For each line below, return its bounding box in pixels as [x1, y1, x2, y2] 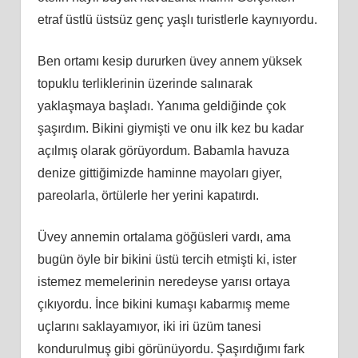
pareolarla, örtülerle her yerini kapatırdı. [37, 188, 259, 202]
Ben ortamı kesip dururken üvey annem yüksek [37, 54, 302, 68]
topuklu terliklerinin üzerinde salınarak [37, 76, 253, 90]
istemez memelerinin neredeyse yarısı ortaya [37, 274, 290, 288]
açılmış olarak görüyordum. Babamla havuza [37, 143, 289, 157]
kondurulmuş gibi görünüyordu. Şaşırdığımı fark [37, 341, 304, 356]
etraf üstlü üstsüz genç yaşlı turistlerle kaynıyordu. [37, 12, 317, 26]
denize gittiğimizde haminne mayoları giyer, [37, 165, 282, 180]
